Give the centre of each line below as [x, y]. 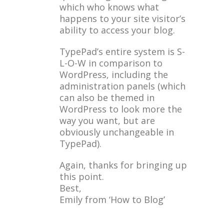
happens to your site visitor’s [122, 18]
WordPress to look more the [121, 109]
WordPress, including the [114, 74]
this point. [82, 176]
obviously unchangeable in [117, 132]
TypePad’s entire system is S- [122, 51]
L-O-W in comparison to [111, 63]
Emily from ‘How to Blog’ [112, 199]
